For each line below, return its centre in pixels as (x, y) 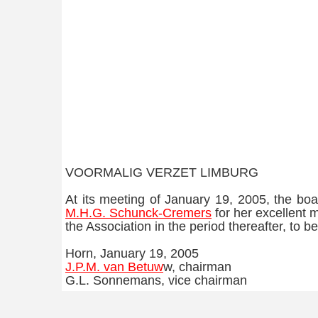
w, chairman (197, 267)
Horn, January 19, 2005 (132, 253)
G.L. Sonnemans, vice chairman (156, 280)
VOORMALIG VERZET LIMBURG (162, 172)
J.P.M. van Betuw (114, 267)
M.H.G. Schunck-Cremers (139, 213)
